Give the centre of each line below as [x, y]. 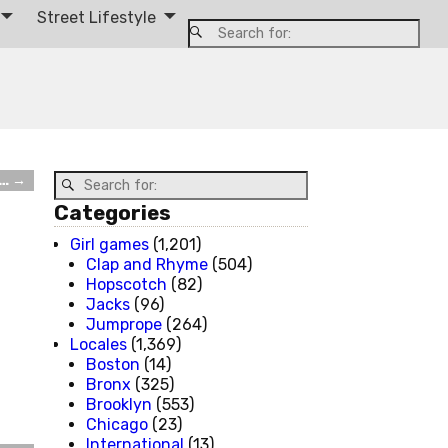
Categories [112, 212]
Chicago [117, 424]
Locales [98, 344]
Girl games [109, 244]
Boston [113, 364]
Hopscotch [126, 284]
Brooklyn [119, 404]
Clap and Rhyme [147, 264]
